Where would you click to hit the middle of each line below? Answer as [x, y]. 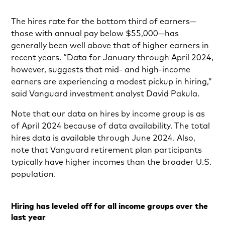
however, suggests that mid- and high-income [101, 69]
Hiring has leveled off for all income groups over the [110, 206]
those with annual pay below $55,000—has [95, 33]
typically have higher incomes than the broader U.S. [111, 161]
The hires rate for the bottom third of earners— [104, 21]
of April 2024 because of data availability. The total [111, 125]
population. [34, 174]
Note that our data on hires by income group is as [108, 113]
